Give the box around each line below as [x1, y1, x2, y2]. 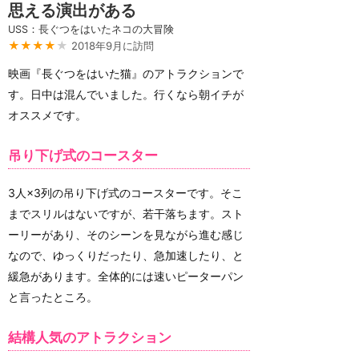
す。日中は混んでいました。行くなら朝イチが [8, 87, 244, 101]
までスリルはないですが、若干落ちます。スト [8, 206, 244, 220]
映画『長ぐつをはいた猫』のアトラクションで [8, 67, 244, 80]
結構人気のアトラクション [8, 329, 171, 346]
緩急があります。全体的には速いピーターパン [8, 268, 244, 283]
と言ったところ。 [8, 289, 98, 304]
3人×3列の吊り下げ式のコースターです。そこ [8, 185, 243, 200]
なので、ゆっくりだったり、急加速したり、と [8, 248, 244, 262]
